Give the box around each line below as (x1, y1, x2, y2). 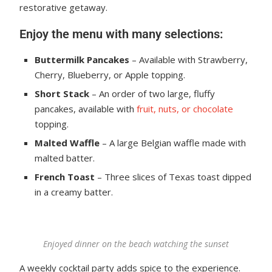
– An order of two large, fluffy (89, 87, 216, 100)
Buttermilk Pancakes (35, 53, 130, 66)
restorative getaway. (19, 1, 108, 13)
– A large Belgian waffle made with (100, 137, 246, 149)
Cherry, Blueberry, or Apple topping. (35, 69, 186, 81)
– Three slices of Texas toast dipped (95, 171, 252, 183)
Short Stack (35, 87, 90, 100)
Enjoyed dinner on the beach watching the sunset (43, 238, 229, 250)
